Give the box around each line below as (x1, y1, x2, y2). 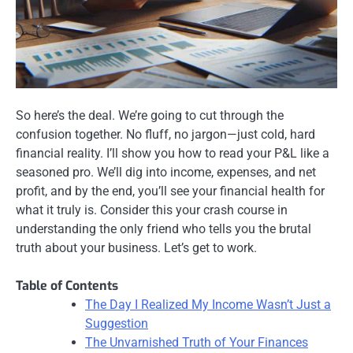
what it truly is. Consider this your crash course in (16, 203, 288, 218)
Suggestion (85, 316, 148, 332)
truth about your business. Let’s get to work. (16, 240, 257, 256)
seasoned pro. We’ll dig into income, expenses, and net (16, 165, 316, 180)
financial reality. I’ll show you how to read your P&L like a (16, 146, 329, 162)
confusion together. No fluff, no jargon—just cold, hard (16, 127, 315, 143)
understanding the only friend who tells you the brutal (16, 221, 311, 237)
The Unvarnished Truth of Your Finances (85, 335, 308, 351)
